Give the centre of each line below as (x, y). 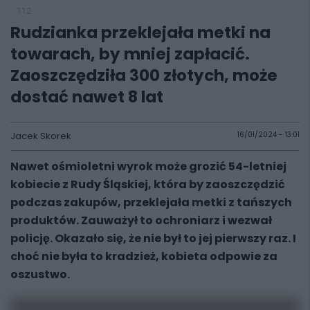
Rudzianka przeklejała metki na (140, 33)
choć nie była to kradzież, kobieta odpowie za (144, 256)
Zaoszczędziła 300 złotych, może (144, 75)
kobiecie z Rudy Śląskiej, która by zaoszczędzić (148, 184)
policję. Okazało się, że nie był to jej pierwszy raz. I (153, 238)
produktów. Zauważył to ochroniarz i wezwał (141, 220)
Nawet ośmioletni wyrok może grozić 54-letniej (148, 166)
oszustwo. (40, 274)
